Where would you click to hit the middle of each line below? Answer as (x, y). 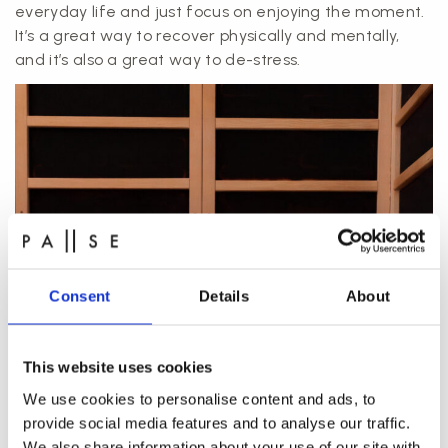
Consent (80, 296)
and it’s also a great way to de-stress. (158, 59)
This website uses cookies (118, 367)
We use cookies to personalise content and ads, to (199, 398)
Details (224, 296)
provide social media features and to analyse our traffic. (217, 422)
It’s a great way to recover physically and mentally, (207, 35)
